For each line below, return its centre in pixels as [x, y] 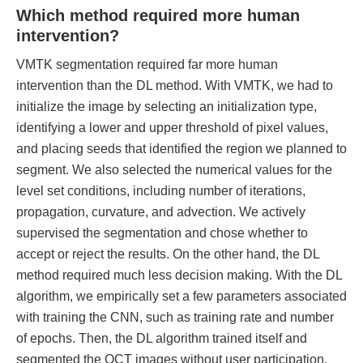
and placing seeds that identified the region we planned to [181, 148]
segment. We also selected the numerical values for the [174, 169]
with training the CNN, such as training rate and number [175, 316]
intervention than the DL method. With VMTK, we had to [175, 85]
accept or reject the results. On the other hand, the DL [168, 253]
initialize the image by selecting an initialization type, [167, 106]
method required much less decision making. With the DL [179, 274]
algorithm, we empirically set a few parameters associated [181, 295]
